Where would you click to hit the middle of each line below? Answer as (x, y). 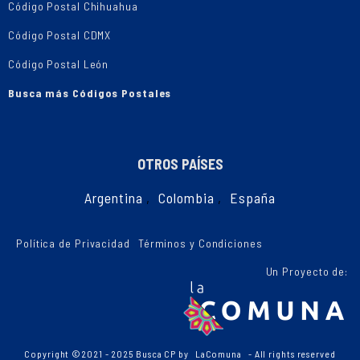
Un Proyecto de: (307, 271)
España (253, 198)
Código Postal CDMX (60, 35)
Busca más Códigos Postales (90, 93)
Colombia (186, 198)
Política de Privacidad (73, 243)
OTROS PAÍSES (180, 164)
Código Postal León (59, 64)
